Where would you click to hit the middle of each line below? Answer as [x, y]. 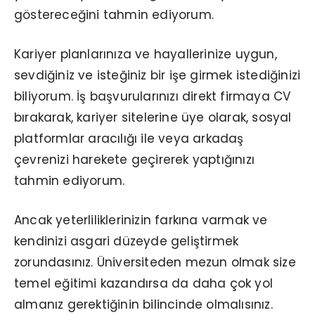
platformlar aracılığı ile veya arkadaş [129, 138]
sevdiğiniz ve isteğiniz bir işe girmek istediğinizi [157, 75]
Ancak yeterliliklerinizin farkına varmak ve [141, 220]
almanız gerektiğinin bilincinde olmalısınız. [143, 304]
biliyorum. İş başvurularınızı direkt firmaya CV [153, 96]
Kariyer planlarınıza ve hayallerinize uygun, [146, 54]
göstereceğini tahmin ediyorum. [114, 14]
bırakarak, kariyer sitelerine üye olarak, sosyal [153, 117]
